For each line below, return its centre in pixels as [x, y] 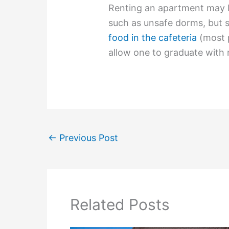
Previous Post [87, 138]
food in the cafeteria [153, 37]
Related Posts [120, 204]
